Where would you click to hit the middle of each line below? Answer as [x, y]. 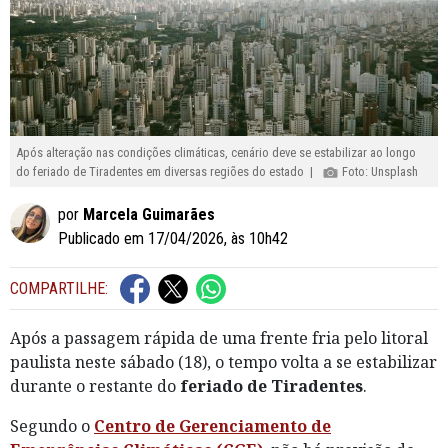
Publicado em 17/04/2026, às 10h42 [173, 239]
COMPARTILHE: [59, 288]
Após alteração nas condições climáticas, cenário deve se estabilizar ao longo [216, 152]
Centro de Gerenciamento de [212, 426]
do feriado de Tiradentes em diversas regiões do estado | [169, 171]
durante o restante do [95, 386]
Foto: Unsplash [379, 171]
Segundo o [52, 426]
